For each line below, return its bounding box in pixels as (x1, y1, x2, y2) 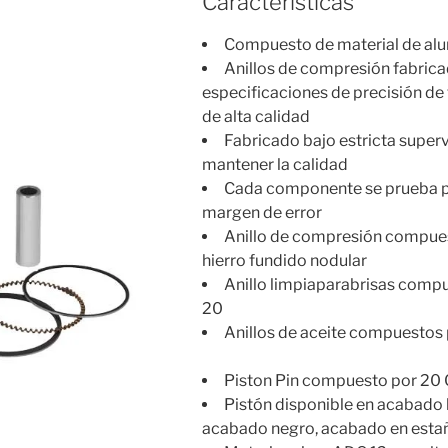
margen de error (201, 203, 322, 223)
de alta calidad (201, 107, 310, 127)
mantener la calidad (201, 155, 348, 175)
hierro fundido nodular (201, 251, 367, 271)
